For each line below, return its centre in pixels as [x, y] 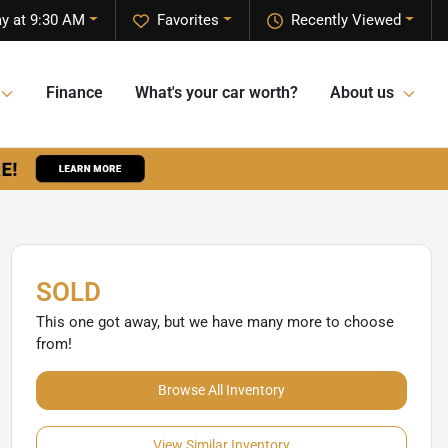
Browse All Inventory [221, 389]
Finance [74, 93]
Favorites [188, 20]
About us [362, 93]
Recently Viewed [346, 20]
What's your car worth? [216, 93]
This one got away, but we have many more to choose [214, 321]
